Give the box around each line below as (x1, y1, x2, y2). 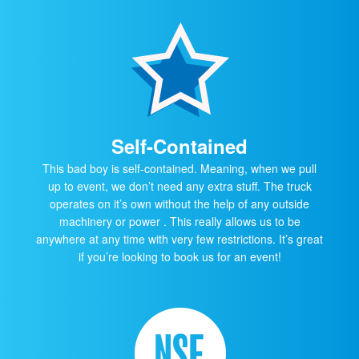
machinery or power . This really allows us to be (58, 212, 301, 229)
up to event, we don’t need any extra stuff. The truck (47, 177, 312, 194)
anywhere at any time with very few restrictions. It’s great (36, 230, 323, 247)
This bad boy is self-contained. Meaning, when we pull (42, 159, 317, 176)
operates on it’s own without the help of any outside (50, 195, 309, 212)
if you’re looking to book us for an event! (78, 248, 281, 264)
